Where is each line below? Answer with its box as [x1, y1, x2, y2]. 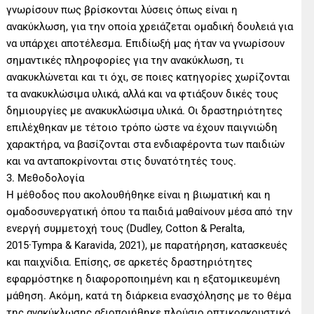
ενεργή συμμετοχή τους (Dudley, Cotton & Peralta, [6, 221, 245, 235]
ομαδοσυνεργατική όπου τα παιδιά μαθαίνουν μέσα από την [6, 205, 293, 218]
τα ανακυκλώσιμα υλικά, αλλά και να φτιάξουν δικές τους [6, 87, 279, 100]
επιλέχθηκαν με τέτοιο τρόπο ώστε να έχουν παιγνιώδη [6, 121, 278, 134]
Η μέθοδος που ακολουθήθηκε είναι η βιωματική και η [6, 188, 271, 201]
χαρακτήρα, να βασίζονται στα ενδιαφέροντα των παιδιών [6, 137, 285, 151]
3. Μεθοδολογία [6, 171, 85, 184]
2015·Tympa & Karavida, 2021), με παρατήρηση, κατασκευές [6, 238, 288, 252]
